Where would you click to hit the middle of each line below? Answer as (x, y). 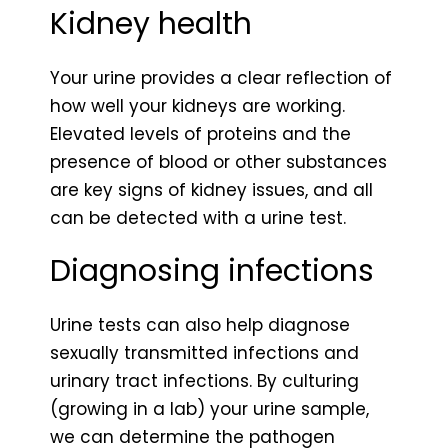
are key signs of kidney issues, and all (211, 189)
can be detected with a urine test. (198, 217)
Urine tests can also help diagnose (200, 324)
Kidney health (151, 23)
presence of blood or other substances (218, 161)
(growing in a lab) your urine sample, (209, 408)
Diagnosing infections (212, 270)
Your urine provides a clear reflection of (221, 77)
